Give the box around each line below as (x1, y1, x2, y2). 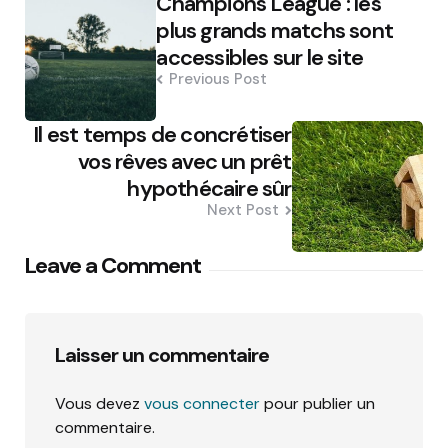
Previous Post (169, 68, 268, 89)
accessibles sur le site (156, 42, 363, 72)
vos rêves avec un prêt (78, 146, 292, 176)
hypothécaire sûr (127, 173, 292, 203)
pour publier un (260, 392, 375, 414)
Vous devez (55, 392, 144, 414)
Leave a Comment (25, 251, 201, 281)
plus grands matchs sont (156, 15, 393, 45)
